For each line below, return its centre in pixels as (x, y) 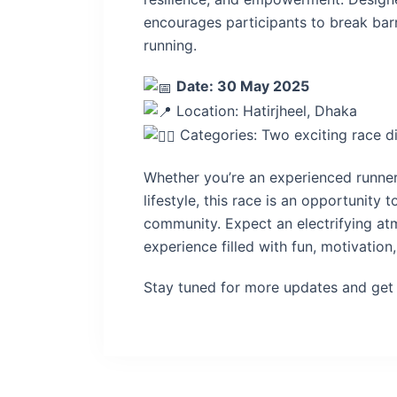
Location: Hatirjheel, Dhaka (265, 110)
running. (170, 45)
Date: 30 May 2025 (243, 86)
